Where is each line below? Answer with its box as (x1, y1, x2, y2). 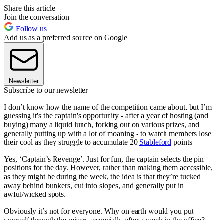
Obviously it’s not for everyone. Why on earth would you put (4, 207, 193, 216)
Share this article (4, 4, 55, 13)
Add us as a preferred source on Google (4, 33, 127, 42)
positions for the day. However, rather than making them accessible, (4, 164, 213, 172)
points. (171, 138, 194, 147)
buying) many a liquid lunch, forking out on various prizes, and (4, 120, 199, 129)
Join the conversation (4, 13, 69, 22)
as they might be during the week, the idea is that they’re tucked (4, 172, 201, 181)
